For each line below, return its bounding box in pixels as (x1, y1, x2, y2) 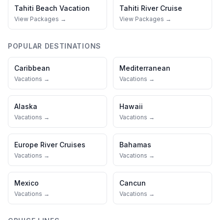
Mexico (14, 179, 39, 187)
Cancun (119, 179, 146, 187)
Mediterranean (119, 64, 170, 72)
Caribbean (14, 64, 50, 72)
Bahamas (119, 140, 151, 149)
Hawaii (119, 102, 143, 110)
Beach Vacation (36, 4, 90, 12)
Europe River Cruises (14, 140, 85, 149)
